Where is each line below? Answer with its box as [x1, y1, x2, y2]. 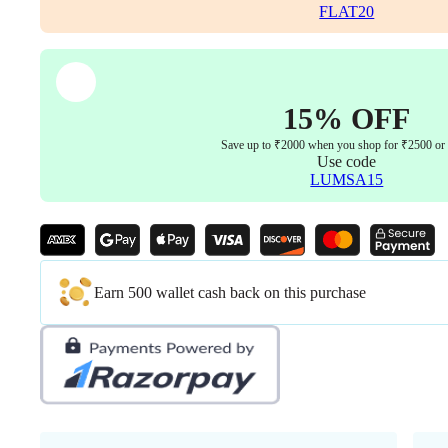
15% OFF [283, 102, 411, 136]
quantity [39, 56, 90, 74]
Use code [317, 153, 377, 171]
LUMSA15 [310, 171, 384, 189]
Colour [39, 20, 83, 38]
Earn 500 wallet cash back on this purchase [94, 283, 366, 301]
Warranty [39, 2, 97, 20]
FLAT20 [319, 2, 375, 20]
